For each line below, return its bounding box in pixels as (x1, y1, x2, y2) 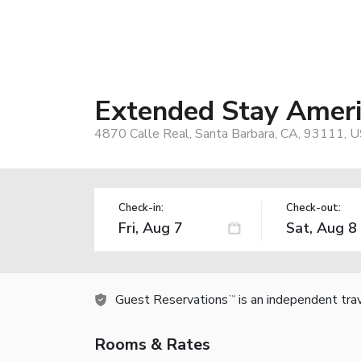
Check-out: (285, 200, 341, 215)
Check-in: (118, 200, 164, 215)
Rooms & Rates (94, 333, 210, 355)
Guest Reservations (115, 290, 228, 309)
